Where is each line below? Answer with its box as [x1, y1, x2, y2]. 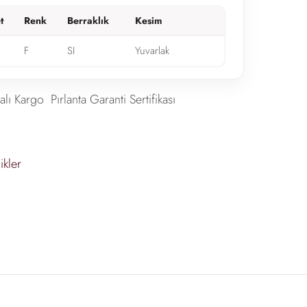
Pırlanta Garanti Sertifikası [50, 90, 175, 109]
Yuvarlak [134, 42, 169, 58]
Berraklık [66, 13, 109, 27]
